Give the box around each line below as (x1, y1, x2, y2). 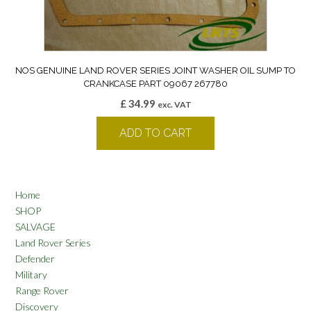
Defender (15, 252, 55, 264)
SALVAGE (15, 220, 56, 233)
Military (15, 268, 47, 280)
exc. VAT (157, 99, 192, 110)
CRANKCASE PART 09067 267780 (83, 78, 228, 89)
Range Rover (15, 284, 69, 296)
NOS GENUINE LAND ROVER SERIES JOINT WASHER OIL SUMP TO (15, 65, 296, 76)
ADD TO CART (119, 126, 192, 140)
